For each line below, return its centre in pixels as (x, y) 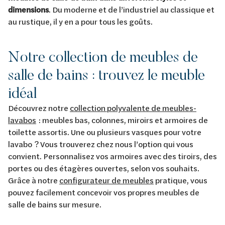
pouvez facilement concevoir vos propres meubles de (104, 192)
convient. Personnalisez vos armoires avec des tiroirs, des (113, 156)
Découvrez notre (39, 108)
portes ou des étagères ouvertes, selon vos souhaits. (105, 168)
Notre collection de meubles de (103, 57)
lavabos (22, 120)
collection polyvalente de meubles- (133, 108)
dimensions (28, 10)
